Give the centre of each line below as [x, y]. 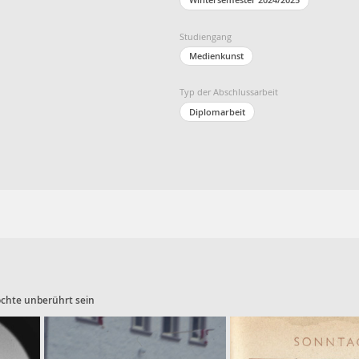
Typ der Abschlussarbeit [229, 92]
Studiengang [206, 36]
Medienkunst [216, 55]
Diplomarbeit [217, 111]
